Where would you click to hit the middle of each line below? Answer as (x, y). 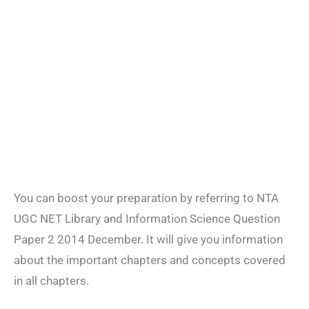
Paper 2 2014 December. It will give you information (148, 240)
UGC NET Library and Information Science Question (147, 219)
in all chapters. (51, 281)
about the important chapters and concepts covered (150, 260)
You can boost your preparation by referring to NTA (146, 198)
